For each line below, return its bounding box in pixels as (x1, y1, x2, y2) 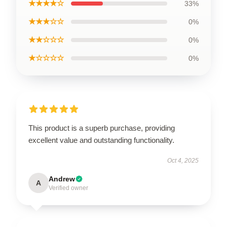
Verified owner (49, 184, 88, 192)
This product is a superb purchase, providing (28, 124, 175, 132)
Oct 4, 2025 (167, 157, 199, 164)
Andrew (49, 175, 75, 183)
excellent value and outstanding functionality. (28, 136, 174, 144)
